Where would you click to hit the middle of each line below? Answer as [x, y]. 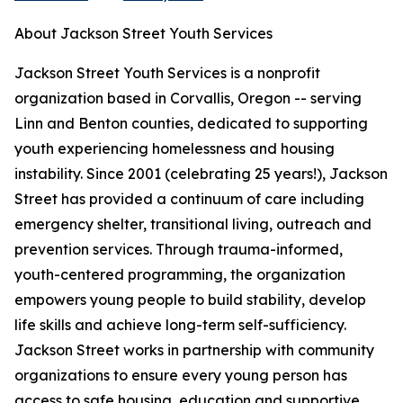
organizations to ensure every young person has [181, 375]
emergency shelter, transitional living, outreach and [193, 224]
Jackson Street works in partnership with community [194, 350]
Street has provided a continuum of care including [189, 199]
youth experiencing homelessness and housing [175, 148]
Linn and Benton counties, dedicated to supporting [191, 123]
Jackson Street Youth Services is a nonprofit [167, 73]
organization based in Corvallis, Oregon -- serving [188, 98]
